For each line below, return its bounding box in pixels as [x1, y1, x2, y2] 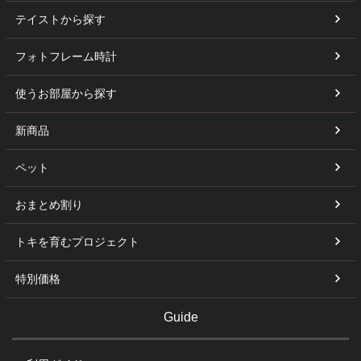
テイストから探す [15, 13, 106, 27]
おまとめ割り [15, 198, 83, 212]
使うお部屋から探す [15, 87, 117, 101]
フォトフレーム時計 [15, 50, 117, 64]
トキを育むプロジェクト [15, 235, 139, 249]
